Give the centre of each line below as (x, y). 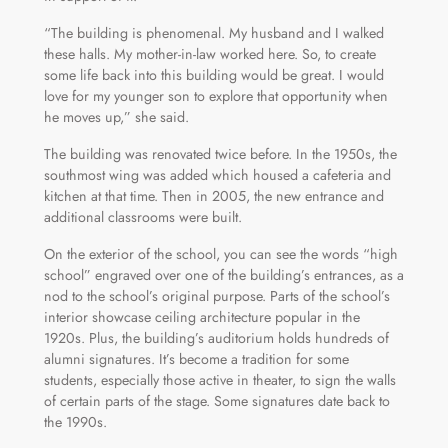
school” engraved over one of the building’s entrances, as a (223, 274)
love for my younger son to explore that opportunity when (215, 95)
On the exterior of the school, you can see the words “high (220, 253)
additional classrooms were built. (142, 216)
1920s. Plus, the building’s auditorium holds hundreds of (216, 337)
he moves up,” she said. (116, 116)
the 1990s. (75, 421)
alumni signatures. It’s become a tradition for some (196, 358)
